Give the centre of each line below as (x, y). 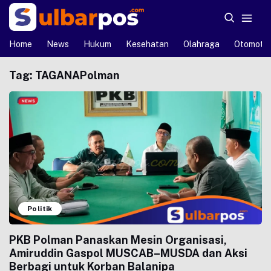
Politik (40, 209)
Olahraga (201, 44)
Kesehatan (147, 44)
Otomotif (252, 44)
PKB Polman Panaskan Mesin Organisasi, (118, 240)
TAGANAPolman (77, 75)
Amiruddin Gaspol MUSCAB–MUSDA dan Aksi (128, 253)
